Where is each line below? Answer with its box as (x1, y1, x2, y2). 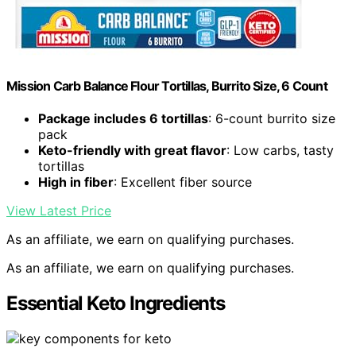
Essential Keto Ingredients (6, 292, 225, 315)
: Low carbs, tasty (226, 142, 334, 159)
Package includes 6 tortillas (38, 110, 208, 127)
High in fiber (38, 174, 114, 191)
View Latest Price (6, 203, 111, 219)
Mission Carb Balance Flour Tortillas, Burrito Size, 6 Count (6, 78, 327, 95)
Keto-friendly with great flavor (38, 142, 226, 159)
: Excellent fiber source (114, 174, 252, 191)
